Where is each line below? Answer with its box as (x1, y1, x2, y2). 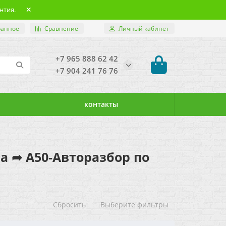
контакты (84, 99, 118, 109)
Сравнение (44, 24, 78, 32)
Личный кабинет (119, 24, 169, 32)
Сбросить (53, 200, 86, 209)
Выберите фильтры (100, 200, 168, 209)
